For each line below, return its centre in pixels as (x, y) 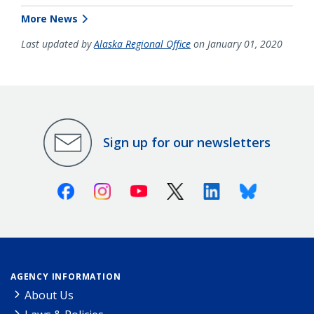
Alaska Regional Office (142, 43)
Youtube (169, 188)
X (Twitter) (210, 188)
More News (49, 18)
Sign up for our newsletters (187, 143)
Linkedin (242, 188)
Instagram (137, 188)
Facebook (99, 188)
